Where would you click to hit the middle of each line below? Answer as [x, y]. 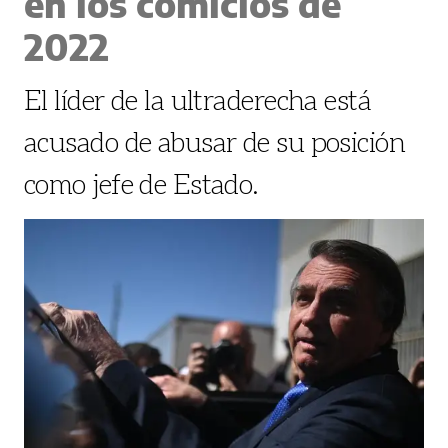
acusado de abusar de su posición [215, 141]
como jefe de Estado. [141, 183]
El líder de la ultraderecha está [198, 99]
